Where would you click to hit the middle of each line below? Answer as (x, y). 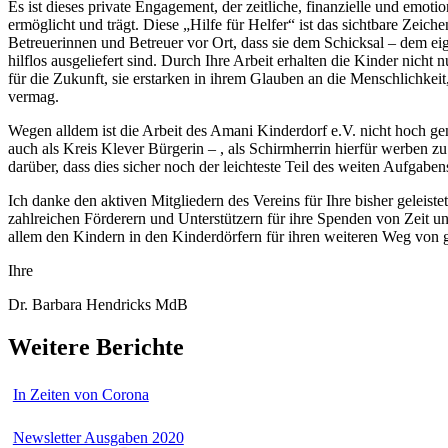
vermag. (33, 97)
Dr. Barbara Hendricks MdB (98, 305)
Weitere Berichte (96, 347)
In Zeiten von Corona (80, 395)
